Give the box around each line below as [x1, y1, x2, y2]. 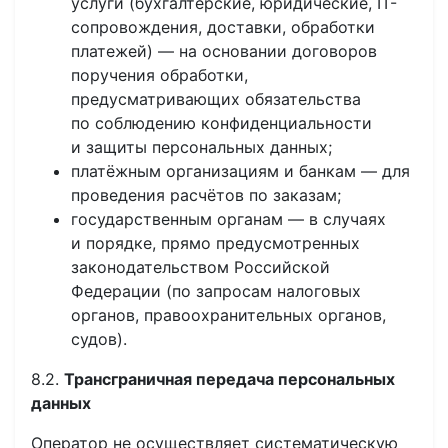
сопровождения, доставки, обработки [71, 17, 375, 37]
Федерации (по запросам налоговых [71, 281, 361, 301]
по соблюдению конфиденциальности [71, 113, 372, 133]
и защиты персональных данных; [71, 137, 332, 157]
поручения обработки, [71, 65, 248, 85]
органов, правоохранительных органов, [71, 305, 386, 325]
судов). [71, 329, 127, 349]
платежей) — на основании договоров [71, 41, 377, 61]
